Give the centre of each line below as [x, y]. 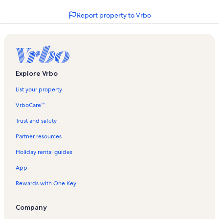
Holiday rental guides [44, 152]
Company [31, 207]
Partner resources [39, 136]
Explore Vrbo [37, 73]
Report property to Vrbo [114, 15]
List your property [39, 89]
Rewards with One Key [46, 183]
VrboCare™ [30, 105]
